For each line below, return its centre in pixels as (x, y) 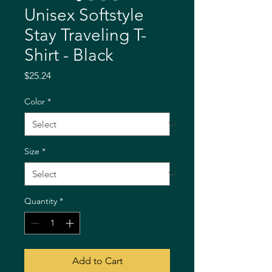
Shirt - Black (69, 55)
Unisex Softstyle (84, 15)
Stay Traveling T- (85, 35)
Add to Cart (97, 261)
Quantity (41, 201)
